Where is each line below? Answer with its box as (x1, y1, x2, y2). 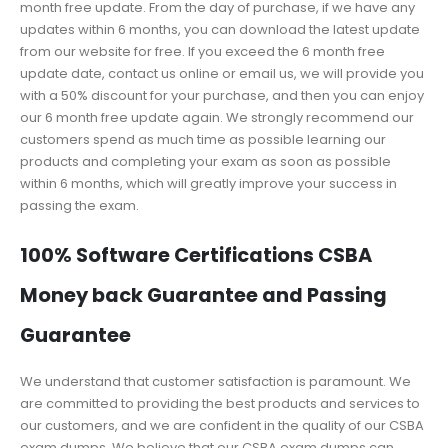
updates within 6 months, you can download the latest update (20, 20, 420, 40)
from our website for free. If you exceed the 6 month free (20, 42, 385, 62)
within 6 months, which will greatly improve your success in (20, 174, 397, 194)
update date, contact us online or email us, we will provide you (20, 64, 424, 84)
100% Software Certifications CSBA (20, 241, 372, 269)
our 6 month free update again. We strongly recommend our (20, 108, 414, 128)
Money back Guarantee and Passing (20, 281, 387, 309)
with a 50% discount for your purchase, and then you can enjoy (20, 86, 424, 106)
